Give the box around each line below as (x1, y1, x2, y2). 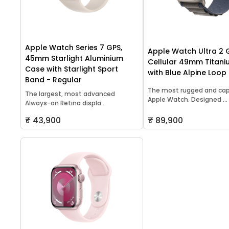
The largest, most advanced (25, 89, 115, 98)
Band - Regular (25, 74, 82, 85)
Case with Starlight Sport (25, 63, 118, 74)
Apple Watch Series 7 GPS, (25, 42, 122, 53)
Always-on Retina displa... (25, 98, 106, 107)
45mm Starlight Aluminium (25, 53, 123, 63)
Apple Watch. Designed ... (148, 95, 228, 104)
